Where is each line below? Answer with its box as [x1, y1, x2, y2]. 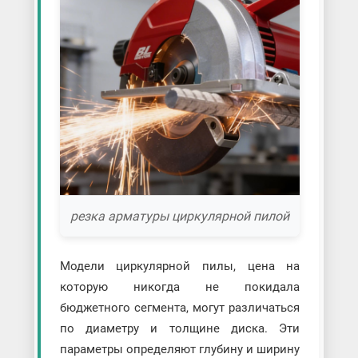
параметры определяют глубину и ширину [59, 341, 300, 356]
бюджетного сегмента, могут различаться [59, 300, 300, 315]
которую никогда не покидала [59, 279, 300, 294]
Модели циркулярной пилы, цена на [59, 258, 300, 273]
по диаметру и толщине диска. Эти [59, 320, 300, 336]
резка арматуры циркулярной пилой [70, 208, 289, 224]
